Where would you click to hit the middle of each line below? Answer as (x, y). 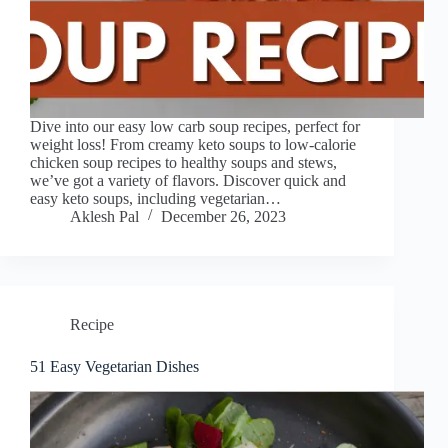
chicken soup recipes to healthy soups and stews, (183, 163)
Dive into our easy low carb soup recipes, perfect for (195, 127)
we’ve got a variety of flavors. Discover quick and (188, 181)
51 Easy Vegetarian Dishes (114, 367)
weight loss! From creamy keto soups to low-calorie (193, 145)
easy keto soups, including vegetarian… (155, 199)
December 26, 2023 (223, 217)
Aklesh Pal (104, 217)
